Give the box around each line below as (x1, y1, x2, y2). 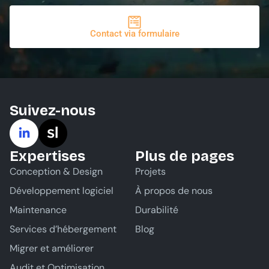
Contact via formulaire (89, 28, 180, 39)
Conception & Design (10, 165, 103, 178)
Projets (135, 165, 166, 178)
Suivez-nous (10, 102, 95, 119)
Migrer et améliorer (10, 242, 94, 255)
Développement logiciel (10, 184, 113, 197)
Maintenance (10, 204, 67, 216)
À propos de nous (135, 184, 213, 197)
